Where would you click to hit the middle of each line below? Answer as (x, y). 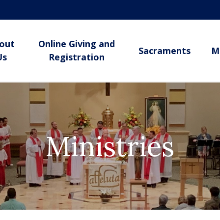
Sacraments (164, 50)
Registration (76, 57)
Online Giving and (76, 44)
